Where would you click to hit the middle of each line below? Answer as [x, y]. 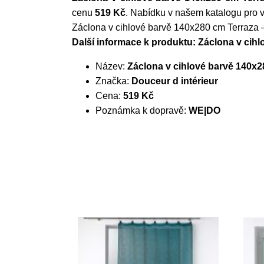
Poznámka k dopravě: [142, 110]
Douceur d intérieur [175, 81]
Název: [111, 66]
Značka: [113, 81]
